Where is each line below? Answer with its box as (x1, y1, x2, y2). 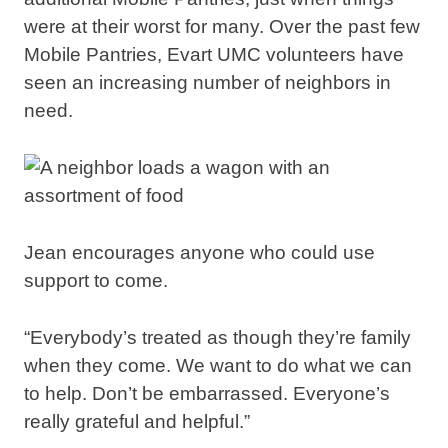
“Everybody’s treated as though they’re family (24, 326, 411, 348)
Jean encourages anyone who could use (24, 242, 375, 264)
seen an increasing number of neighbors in (24, 72, 391, 94)
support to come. (24, 270, 168, 292)
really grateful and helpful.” (24, 410, 250, 432)
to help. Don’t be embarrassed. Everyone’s (24, 382, 390, 404)
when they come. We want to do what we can (24, 354, 412, 376)
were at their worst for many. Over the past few (24, 16, 420, 38)
